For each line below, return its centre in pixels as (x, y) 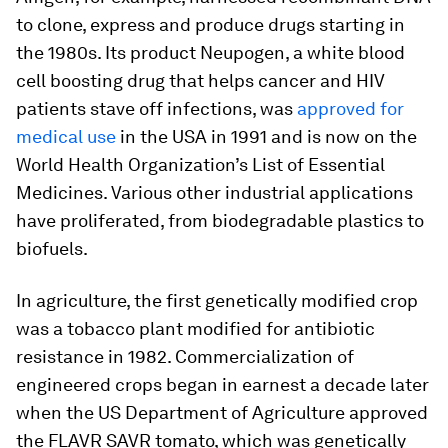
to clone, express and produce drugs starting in (210, 25)
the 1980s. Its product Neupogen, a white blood (210, 53)
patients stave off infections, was (156, 109)
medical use (66, 137)
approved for (350, 109)
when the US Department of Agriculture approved (222, 413)
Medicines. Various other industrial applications (214, 193)
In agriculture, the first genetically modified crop (217, 301)
